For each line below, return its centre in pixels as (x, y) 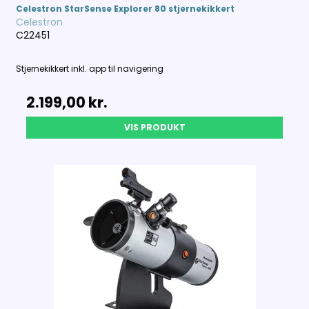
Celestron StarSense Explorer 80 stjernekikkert (126, 9)
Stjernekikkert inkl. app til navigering (90, 69)
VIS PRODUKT (154, 128)
